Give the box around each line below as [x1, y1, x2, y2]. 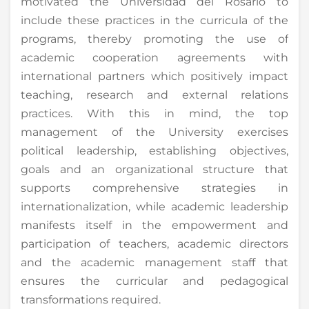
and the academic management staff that [21, 255, 288, 269]
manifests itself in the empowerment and [21, 218, 288, 232]
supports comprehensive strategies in [21, 181, 288, 195]
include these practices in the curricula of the [21, 13, 288, 27]
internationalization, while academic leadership [21, 199, 288, 213]
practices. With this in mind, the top [21, 106, 288, 120]
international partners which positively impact [21, 69, 288, 83]
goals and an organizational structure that [21, 162, 288, 176]
